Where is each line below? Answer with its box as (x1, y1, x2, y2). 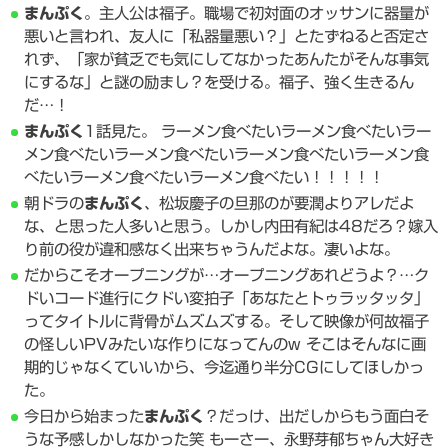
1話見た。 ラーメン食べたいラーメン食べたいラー (84, 122, 432, 139)
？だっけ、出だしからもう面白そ (204, 407, 430, 424)
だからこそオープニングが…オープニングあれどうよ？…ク (24, 266, 430, 283)
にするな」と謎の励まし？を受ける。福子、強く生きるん (24, 73, 415, 90)
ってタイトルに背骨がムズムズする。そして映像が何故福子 (24, 312, 430, 329)
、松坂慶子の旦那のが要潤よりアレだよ (144, 194, 415, 211)
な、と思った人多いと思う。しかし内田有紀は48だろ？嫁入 (24, 217, 439, 234)
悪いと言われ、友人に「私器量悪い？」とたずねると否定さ (24, 27, 430, 44)
